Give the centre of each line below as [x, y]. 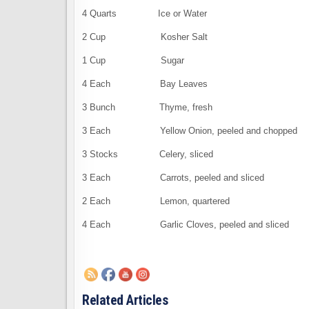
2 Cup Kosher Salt [145, 37]
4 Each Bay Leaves [145, 84]
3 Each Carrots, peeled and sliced [173, 178]
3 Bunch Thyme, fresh [147, 107]
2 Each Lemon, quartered [156, 201]
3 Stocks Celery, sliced [148, 154]
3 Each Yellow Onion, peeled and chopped [190, 131]
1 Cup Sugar [133, 60]
